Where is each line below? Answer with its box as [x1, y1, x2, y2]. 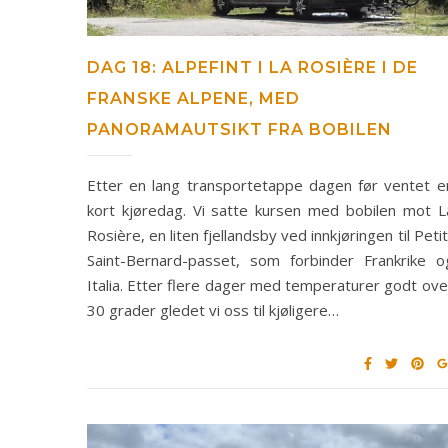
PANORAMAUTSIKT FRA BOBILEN [87, 119, 392, 139]
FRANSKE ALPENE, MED [87, 88, 300, 108]
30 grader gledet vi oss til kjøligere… [87, 299, 339, 320]
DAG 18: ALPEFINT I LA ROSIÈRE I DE [87, 57, 418, 77]
